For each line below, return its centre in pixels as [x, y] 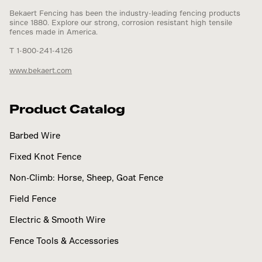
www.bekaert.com [41, 70]
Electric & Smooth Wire [57, 220]
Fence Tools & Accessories [64, 241]
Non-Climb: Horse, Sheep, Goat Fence [86, 177]
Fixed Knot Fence [45, 156]
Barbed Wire [35, 135]
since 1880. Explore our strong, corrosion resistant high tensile [121, 22]
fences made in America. [54, 32]
